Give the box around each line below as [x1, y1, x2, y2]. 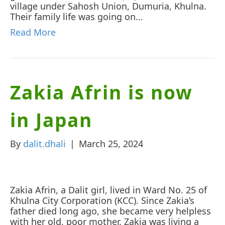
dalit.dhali [23, 137, 66, 150]
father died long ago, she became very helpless [10, 204, 211, 217]
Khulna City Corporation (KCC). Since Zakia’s [10, 194, 194, 206]
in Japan [10, 106, 92, 133]
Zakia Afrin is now [10, 79, 193, 105]
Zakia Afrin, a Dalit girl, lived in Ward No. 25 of [10, 183, 207, 196]
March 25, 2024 [79, 137, 143, 150]
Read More [10, 26, 56, 38]
